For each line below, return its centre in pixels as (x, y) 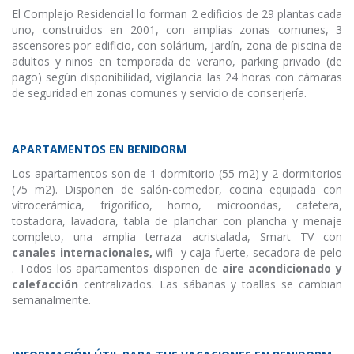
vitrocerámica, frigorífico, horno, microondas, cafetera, (177, 205)
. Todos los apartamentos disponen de (115, 268)
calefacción (48, 284)
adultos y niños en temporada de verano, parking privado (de (177, 61)
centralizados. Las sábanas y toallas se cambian (213, 284)
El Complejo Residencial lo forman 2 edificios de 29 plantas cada (177, 14)
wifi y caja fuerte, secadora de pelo (247, 252)
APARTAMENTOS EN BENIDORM (99, 149)
